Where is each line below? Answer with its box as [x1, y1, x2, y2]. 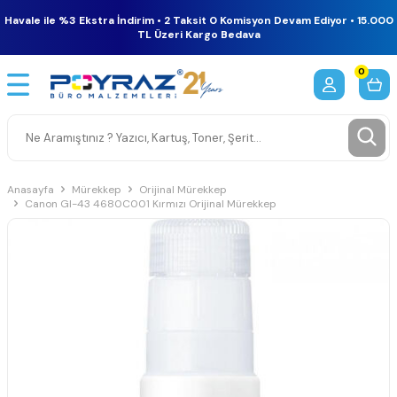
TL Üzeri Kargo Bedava [136, 27, 261, 42]
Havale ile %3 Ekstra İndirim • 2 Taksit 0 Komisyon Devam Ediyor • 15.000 [4, 13, 393, 27]
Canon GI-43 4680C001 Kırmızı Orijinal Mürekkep [25, 196, 276, 211]
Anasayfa [7, 182, 54, 197]
